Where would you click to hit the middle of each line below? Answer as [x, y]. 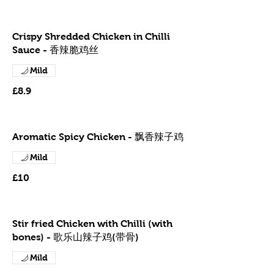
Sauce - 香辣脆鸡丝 [55, 50]
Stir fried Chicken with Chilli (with [92, 224]
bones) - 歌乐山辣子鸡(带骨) [76, 237]
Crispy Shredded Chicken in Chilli [91, 36]
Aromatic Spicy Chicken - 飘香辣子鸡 [98, 137]
